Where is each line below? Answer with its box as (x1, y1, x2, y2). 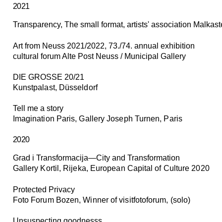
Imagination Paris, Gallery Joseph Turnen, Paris (12, 114, 182, 123)
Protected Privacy (12, 185, 75, 194)
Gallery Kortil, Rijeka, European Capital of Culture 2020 (12, 164, 210, 173)
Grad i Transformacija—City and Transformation (12, 154, 180, 163)
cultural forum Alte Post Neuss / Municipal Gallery (12, 52, 186, 60)
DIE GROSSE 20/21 (12, 72, 84, 81)
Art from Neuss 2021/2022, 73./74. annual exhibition (12, 41, 195, 50)
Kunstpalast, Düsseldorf (12, 83, 98, 92)
